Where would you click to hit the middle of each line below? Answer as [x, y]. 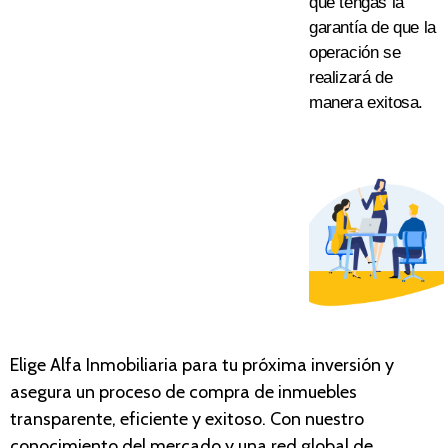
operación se [355, 52]
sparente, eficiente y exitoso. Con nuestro [203, 418]
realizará [342, 77]
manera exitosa [364, 102]
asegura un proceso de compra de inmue [168, 391]
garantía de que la [372, 27]
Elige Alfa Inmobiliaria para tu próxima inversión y [202, 364]
